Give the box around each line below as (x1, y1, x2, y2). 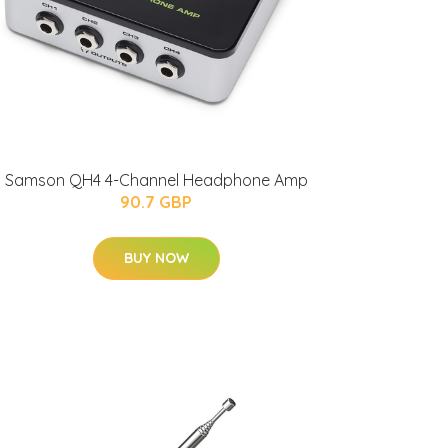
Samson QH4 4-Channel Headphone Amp (4, 170, 308, 190)
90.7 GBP (120, 192, 192, 212)
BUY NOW (123, 249, 189, 267)
